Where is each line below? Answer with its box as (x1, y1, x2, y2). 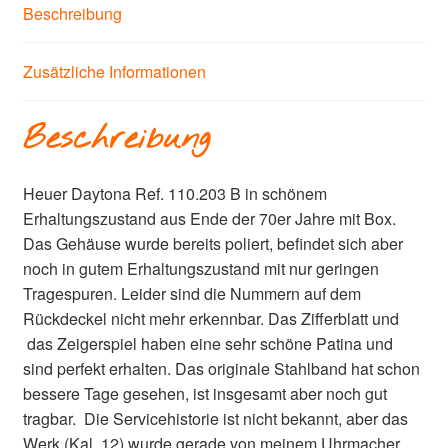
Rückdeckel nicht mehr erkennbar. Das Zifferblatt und (22, 306, 399, 330)
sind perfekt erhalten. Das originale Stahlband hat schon (22, 356, 420, 380)
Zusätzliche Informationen (22, 60, 206, 84)
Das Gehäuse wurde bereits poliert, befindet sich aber (22, 231, 403, 255)
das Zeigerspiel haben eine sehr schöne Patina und (22, 331, 393, 355)
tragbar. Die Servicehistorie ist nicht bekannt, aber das (22, 406, 408, 430)
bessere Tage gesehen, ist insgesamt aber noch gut (22, 381, 387, 405)
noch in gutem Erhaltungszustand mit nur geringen (22, 256, 379, 280)
